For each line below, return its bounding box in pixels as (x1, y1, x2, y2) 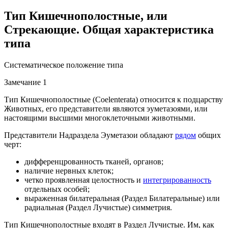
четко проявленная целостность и (24, 175, 143, 184)
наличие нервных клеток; (24, 166, 113, 175)
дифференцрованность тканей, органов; (24, 157, 163, 166)
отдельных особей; (24, 184, 90, 193)
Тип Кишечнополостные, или (4, 9, 167, 22)
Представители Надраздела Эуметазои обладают (4, 130, 175, 139)
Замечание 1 (4, 77, 47, 87)
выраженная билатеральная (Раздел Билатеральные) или (24, 193, 220, 203)
